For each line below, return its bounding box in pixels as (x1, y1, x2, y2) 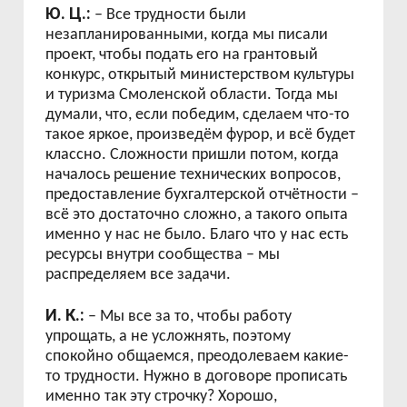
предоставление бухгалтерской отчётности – (45, 186, 360, 203)
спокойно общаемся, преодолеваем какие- (45, 348, 350, 365)
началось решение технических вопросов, (45, 166, 342, 184)
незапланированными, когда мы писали (45, 26, 329, 44)
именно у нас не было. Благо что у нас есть (45, 226, 349, 243)
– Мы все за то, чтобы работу (84, 308, 293, 325)
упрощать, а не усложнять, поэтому (45, 328, 292, 345)
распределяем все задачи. (45, 266, 232, 283)
